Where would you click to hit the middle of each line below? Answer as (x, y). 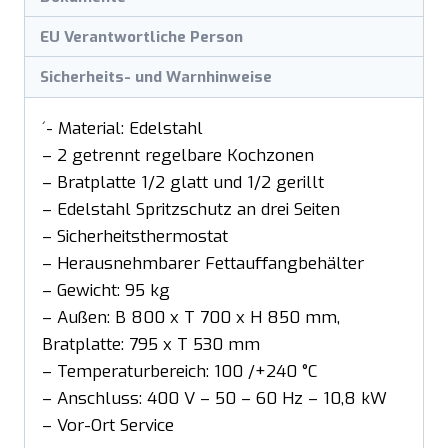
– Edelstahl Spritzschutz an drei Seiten (191, 209)
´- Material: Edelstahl (122, 128)
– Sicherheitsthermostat (135, 236)
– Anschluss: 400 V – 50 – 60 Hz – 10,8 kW (214, 398)
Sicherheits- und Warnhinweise (156, 77)
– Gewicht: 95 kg (106, 290)
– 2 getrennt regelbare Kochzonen (178, 155)
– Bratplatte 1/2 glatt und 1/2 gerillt (183, 182)
